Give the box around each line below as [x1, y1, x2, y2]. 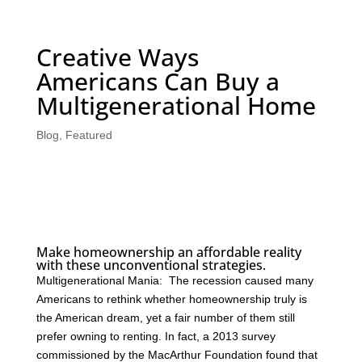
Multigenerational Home [36, 88, 316, 122]
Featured [65, 128, 112, 141]
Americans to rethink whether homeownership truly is [36, 292, 307, 305]
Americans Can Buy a [36, 64, 280, 98]
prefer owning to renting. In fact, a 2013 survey [36, 329, 276, 343]
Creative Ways [36, 40, 199, 74]
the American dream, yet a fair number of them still [36, 310, 295, 324]
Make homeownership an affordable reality [36, 242, 301, 261]
